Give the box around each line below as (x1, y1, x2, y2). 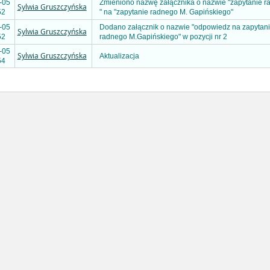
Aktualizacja (99, 52, 139, 61)
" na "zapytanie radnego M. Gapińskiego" (99, 8, 233, 17)
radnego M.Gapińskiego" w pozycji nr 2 (99, 33, 227, 42)
